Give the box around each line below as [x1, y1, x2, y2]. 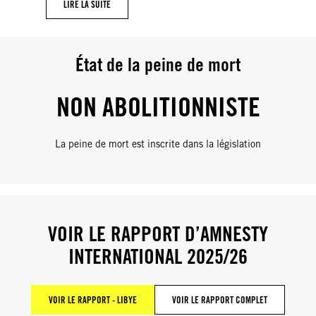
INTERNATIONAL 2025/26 [68, 244, 248, 269]
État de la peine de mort [75, 52, 241, 75]
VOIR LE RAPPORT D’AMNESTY [48, 221, 268, 247]
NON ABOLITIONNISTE [56, 90, 260, 123]
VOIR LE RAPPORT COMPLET [172, 294, 267, 306]
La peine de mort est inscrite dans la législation [55, 138, 261, 150]
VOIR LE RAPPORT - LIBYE [49, 294, 137, 306]
